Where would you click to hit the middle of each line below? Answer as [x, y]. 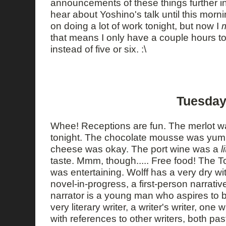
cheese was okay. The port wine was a [136, 149]
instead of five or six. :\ [98, 49]
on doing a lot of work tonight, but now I [136, 25]
